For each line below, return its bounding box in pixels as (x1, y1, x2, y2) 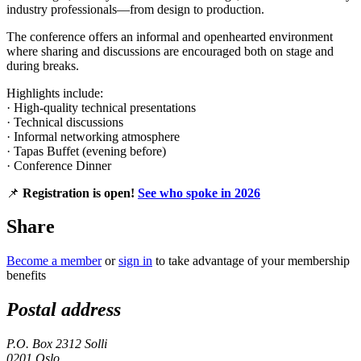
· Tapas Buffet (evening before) (6, 143, 166, 158)
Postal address (6, 299, 121, 321)
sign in (118, 254, 152, 268)
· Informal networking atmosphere (6, 129, 180, 143)
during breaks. (6, 58, 79, 73)
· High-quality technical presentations (6, 100, 196, 114)
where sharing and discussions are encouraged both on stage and (6, 44, 334, 58)
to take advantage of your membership (152, 254, 350, 268)
